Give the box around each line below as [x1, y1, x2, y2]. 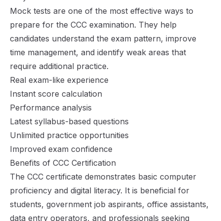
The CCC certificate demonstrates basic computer [10, 172, 196, 182]
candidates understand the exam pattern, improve [10, 34, 196, 43]
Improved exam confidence [10, 144, 112, 154]
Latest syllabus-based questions [10, 116, 129, 126]
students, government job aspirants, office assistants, [10, 199, 209, 209]
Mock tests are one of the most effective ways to [10, 6, 193, 16]
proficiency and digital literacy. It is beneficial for [10, 185, 189, 195]
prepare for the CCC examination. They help [10, 20, 177, 30]
